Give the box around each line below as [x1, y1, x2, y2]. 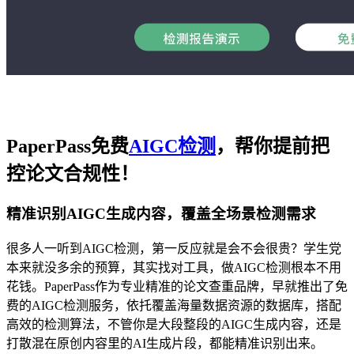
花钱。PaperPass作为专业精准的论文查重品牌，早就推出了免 [6, 279, 348, 293]
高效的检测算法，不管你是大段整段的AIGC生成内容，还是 [6, 317, 341, 331]
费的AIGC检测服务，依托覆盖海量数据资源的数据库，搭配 [6, 298, 341, 312]
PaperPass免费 [6, 136, 129, 157]
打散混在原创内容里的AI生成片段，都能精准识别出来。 [6, 336, 323, 350]
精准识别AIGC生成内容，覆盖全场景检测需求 [6, 205, 316, 223]
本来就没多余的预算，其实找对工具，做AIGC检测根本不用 [6, 260, 341, 274]
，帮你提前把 [216, 136, 330, 157]
